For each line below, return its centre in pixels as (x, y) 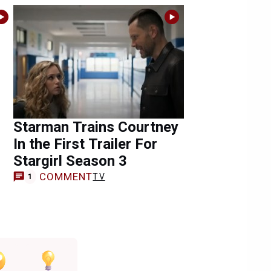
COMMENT (66, 176)
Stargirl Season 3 (70, 161)
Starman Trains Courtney (96, 127)
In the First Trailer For (85, 144)
